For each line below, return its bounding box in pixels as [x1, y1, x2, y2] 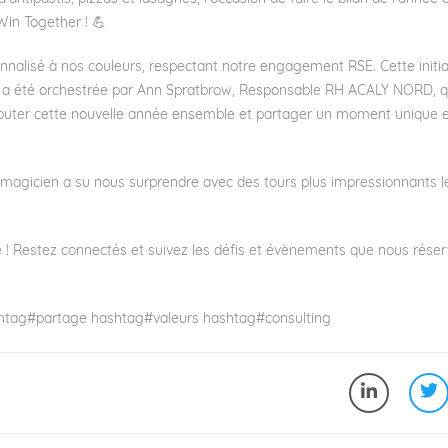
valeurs [153, 311, 199, 327]
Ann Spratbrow [137, 83, 232, 99]
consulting [265, 311, 331, 327]
